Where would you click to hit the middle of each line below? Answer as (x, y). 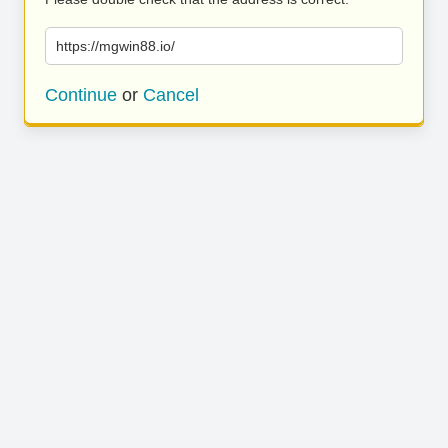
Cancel (171, 95)
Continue (81, 95)
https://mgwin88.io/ (115, 46)
